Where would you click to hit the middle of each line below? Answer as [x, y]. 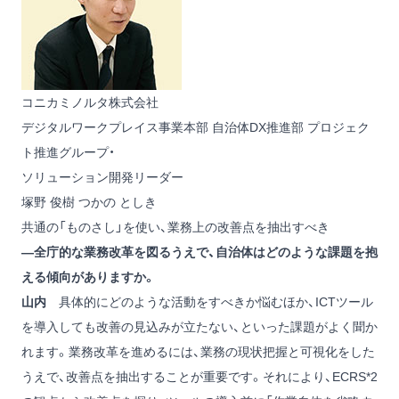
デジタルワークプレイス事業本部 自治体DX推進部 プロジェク [195, 128]
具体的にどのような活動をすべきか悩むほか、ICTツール [210, 302]
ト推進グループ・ [68, 153]
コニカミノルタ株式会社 [90, 103]
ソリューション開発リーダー [102, 178]
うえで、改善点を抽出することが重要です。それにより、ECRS [194, 377]
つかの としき [118, 203]
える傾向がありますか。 [89, 277]
